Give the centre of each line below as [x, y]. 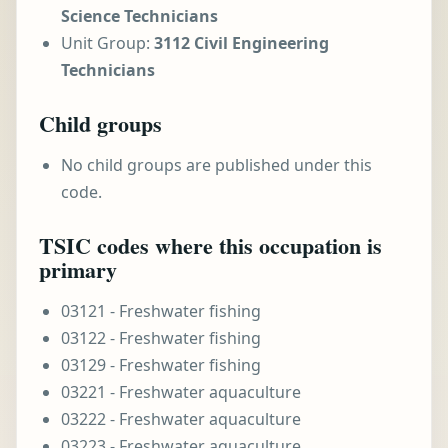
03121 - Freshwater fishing [161, 311]
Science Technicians [139, 16]
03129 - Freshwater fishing [161, 365]
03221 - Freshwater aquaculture [181, 392]
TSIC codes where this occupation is [210, 245]
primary [78, 269]
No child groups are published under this [216, 165]
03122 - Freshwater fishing [161, 338]
